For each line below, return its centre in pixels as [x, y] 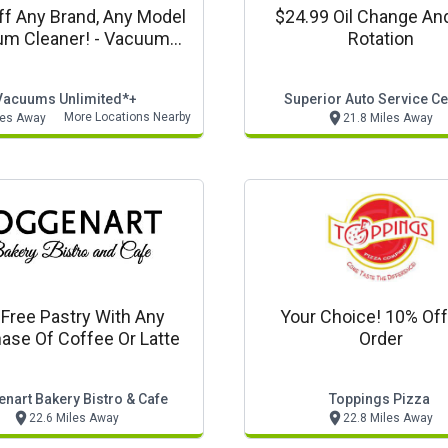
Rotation [381, 38]
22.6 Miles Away [73, 418]
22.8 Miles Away [387, 418]
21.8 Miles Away [387, 118]
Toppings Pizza [379, 399]
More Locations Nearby [127, 117]
